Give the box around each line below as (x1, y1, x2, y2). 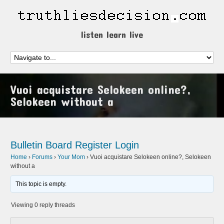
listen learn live (81, 29, 143, 40)
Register (75, 139, 112, 150)
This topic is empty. (15, 180, 67, 187)
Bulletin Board (10, 139, 72, 150)
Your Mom (57, 153, 85, 160)
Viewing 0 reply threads (11, 201, 75, 208)
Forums (32, 153, 53, 160)
